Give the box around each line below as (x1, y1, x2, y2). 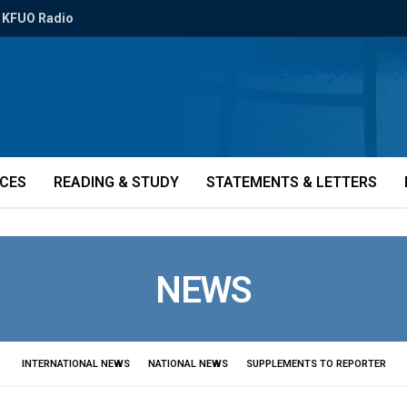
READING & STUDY (54, 174, 179, 191)
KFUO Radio (2, 11, 74, 25)
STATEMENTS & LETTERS (206, 174, 377, 191)
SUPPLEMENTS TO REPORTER (245, 358, 386, 370)
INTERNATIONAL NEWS (21, 358, 130, 370)
